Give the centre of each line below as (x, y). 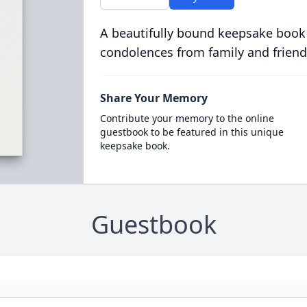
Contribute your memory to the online (187, 118)
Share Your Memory (153, 98)
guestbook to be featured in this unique (192, 132)
